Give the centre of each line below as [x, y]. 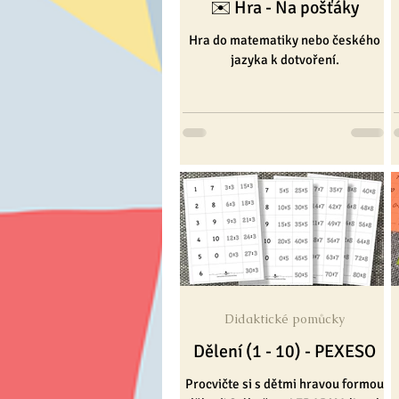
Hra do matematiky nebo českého [285, 40]
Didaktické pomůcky [285, 319]
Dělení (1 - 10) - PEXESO [285, 352]
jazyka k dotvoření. [285, 59]
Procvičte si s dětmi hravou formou [285, 384]
